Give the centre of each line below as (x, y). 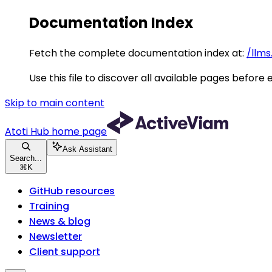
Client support (65, 251)
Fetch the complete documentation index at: (137, 53)
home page (78, 131)
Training (49, 206)
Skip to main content (55, 103)
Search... (26, 158)
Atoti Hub (27, 131)
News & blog (60, 221)
